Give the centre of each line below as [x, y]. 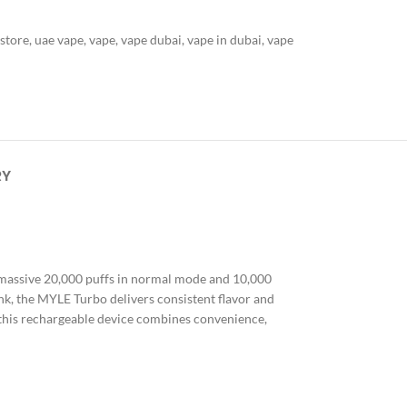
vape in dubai [224, 40]
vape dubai [151, 40]
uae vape [59, 40]
